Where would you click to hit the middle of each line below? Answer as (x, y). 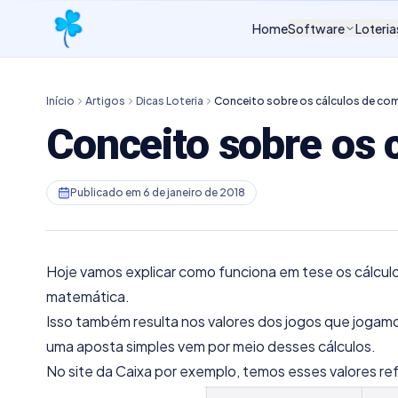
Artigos (105, 101)
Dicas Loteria (170, 101)
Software (316, 28)
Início (60, 101)
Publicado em (107, 192)
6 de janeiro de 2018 (194, 192)
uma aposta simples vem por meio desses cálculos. (211, 346)
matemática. (88, 296)
